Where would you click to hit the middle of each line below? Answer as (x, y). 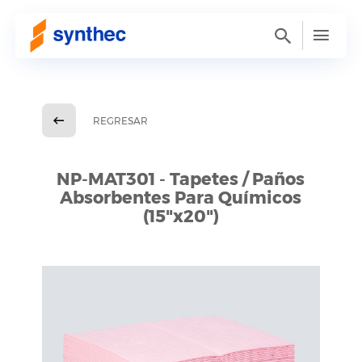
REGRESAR (120, 120)
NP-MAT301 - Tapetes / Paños (181, 179)
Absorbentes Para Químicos (181, 198)
